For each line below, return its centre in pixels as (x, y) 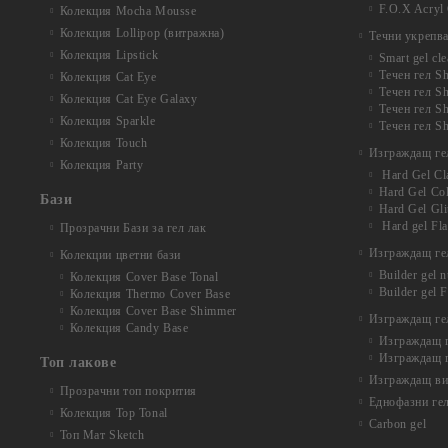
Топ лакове (78, 362)
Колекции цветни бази (120, 255)
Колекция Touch (103, 143)
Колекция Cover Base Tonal (144, 277)
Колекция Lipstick (109, 55)
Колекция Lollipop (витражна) (142, 33)
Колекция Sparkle (107, 121)
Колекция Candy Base (129, 328)
